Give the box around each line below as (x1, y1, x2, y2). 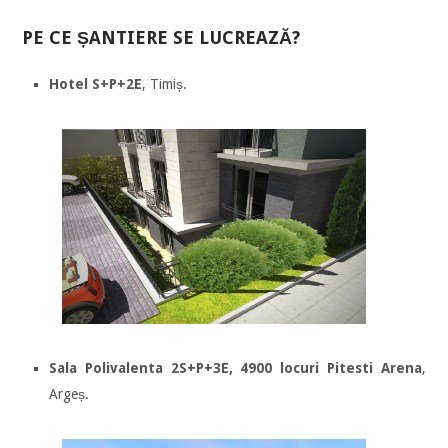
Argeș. (49, 385, 89, 402)
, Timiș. (142, 76, 187, 93)
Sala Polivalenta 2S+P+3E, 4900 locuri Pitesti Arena (49, 359, 422, 376)
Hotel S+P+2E (49, 76, 142, 93)
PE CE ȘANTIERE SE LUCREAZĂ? (22, 27, 301, 49)
